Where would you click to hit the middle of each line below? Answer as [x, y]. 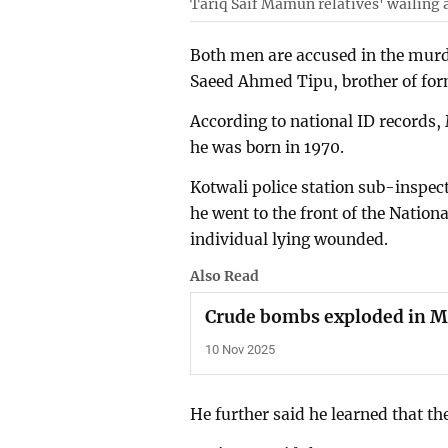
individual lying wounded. [289, 239]
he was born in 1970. [267, 148]
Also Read [225, 275]
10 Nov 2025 [240, 350]
